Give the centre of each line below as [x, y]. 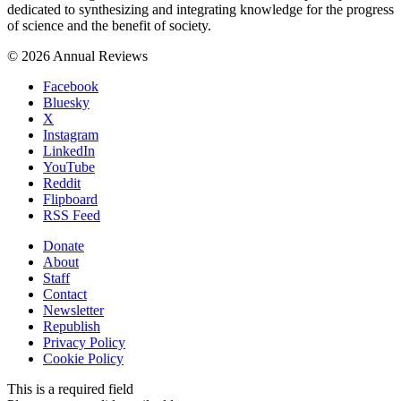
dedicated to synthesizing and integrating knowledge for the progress [200, 10]
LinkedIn [69, 151]
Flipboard [70, 200]
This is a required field [70, 389]
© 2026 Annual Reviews [77, 56]
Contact [65, 294]
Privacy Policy [84, 343]
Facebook [71, 87]
